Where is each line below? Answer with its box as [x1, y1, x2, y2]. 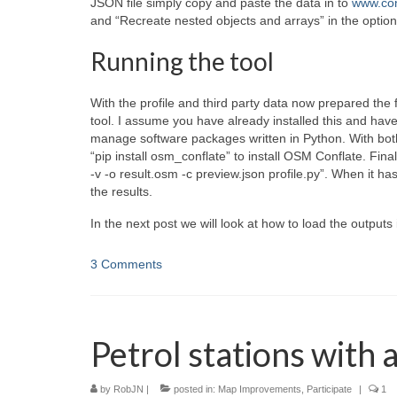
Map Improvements [218, 384, 301, 395]
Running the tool [90, 46, 274, 77]
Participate [307, 384, 352, 395]
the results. [90, 184, 152, 199]
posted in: [171, 384, 218, 395]
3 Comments [90, 257, 162, 272]
